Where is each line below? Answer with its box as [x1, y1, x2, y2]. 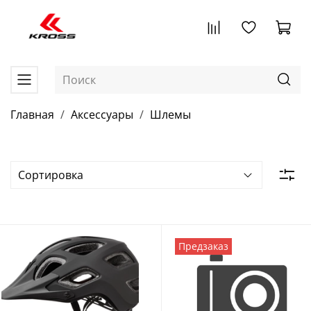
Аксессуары [71, 107, 133, 123]
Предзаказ [178, 239, 229, 253]
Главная [10, 107, 54, 123]
